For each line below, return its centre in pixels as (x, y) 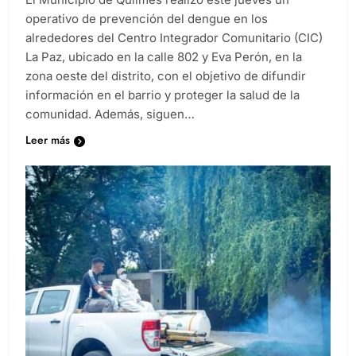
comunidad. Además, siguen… (110, 114)
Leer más (48, 140)
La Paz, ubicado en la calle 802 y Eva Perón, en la (164, 57)
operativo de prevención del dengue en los (147, 19)
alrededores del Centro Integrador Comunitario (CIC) (174, 38)
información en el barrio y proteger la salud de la (163, 95)
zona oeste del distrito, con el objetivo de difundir (166, 76)
